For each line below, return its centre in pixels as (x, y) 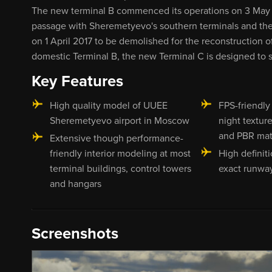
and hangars (76, 184)
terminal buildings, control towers (121, 168)
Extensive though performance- (117, 138)
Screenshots (75, 233)
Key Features (77, 81)
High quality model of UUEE (109, 105)
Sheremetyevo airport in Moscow (120, 121)
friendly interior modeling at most (120, 153)
